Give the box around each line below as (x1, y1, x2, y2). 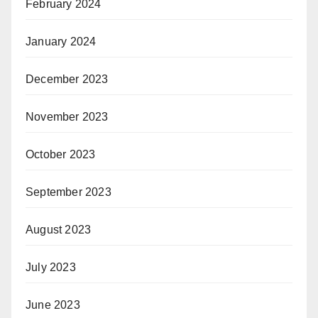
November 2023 (26, 111, 109, 124)
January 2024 (26, 35, 97, 48)
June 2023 (26, 299, 80, 312)
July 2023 (26, 261, 76, 274)
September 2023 (26, 186, 111, 199)
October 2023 (26, 148, 96, 161)
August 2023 (26, 224, 92, 236)
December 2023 (26, 73, 109, 86)
